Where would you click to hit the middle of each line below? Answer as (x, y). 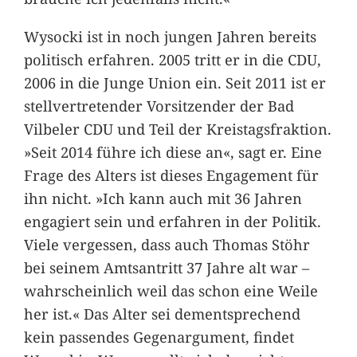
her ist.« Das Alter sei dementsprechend (162, 313)
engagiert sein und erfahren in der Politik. (172, 221)
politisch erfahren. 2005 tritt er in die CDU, (172, 59)
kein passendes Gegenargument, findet (159, 336)
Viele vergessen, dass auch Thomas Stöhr (167, 244)
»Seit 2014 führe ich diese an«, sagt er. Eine (173, 151)
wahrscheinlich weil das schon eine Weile (171, 290)
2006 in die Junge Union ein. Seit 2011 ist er (175, 82)
